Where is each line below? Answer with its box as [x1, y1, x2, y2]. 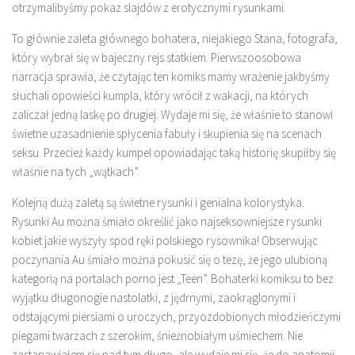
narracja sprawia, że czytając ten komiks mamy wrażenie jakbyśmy [12, 69, 330, 84]
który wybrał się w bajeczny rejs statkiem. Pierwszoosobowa [12, 50, 301, 65]
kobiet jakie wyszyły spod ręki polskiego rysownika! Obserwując [12, 233, 318, 248]
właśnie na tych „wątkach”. [12, 164, 139, 179]
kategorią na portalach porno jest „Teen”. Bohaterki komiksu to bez [12, 271, 334, 286]
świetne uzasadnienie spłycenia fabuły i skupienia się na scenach [12, 126, 322, 141]
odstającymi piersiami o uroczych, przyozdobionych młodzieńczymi [12, 309, 341, 324]
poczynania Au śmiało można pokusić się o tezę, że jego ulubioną [12, 252, 327, 267]
